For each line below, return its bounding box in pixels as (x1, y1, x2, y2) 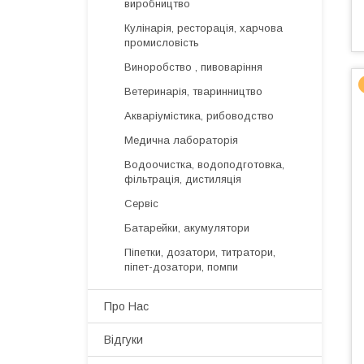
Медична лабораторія (124, 134, 238, 146)
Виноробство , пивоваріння (124, 61, 262, 73)
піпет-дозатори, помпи (124, 261, 238, 273)
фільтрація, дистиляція (124, 173, 241, 185)
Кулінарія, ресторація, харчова (124, 22, 283, 34)
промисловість (124, 37, 199, 49)
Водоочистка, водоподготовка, (124, 158, 284, 171)
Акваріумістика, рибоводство (124, 110, 274, 122)
